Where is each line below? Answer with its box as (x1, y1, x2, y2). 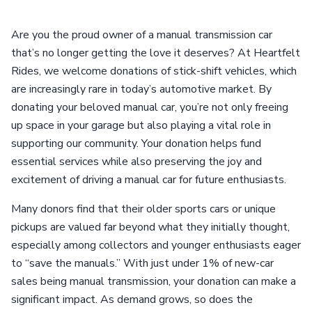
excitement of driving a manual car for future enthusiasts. (11, 172, 286, 187)
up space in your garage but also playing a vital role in (11, 118, 271, 133)
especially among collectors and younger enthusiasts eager (11, 237, 301, 253)
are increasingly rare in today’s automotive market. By (11, 81, 272, 97)
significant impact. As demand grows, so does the (11, 292, 253, 307)
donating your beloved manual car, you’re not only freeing (11, 100, 288, 115)
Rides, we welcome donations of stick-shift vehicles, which (11, 63, 297, 79)
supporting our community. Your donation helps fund (11, 136, 261, 151)
